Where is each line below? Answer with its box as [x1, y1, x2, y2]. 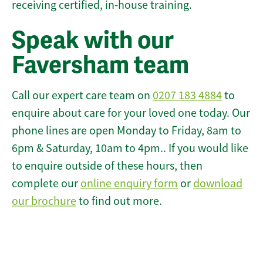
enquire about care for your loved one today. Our [12, 106, 250, 121]
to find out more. [76, 194, 162, 209]
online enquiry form [80, 176, 178, 191]
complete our [12, 176, 80, 191]
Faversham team [12, 50, 189, 80]
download [193, 176, 242, 191]
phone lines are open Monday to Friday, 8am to [12, 123, 241, 139]
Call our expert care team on [12, 88, 153, 103]
